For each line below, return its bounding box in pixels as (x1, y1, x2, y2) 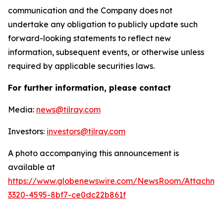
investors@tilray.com (47, 126, 125, 136)
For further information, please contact (8, 83, 171, 93)
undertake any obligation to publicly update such (8, 19, 198, 29)
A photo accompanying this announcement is (8, 148, 179, 158)
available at (8, 162, 55, 172)
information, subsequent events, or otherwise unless (8, 47, 204, 57)
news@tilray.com (36, 105, 101, 114)
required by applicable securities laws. (8, 61, 158, 71)
